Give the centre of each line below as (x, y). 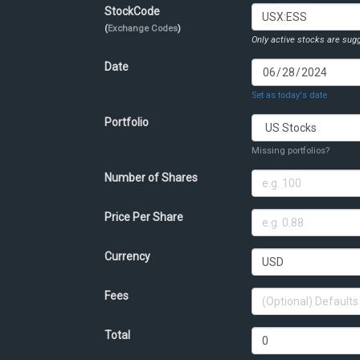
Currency (127, 257)
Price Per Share (143, 217)
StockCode (132, 12)
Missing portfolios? (290, 151)
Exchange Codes (142, 29)
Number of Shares (151, 178)
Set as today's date (289, 96)
